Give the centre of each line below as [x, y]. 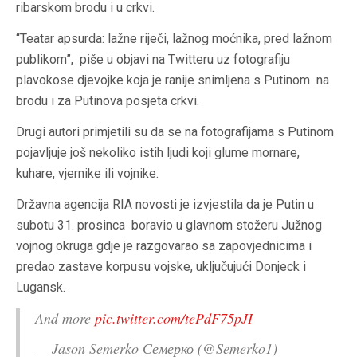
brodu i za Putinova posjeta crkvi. [109, 101]
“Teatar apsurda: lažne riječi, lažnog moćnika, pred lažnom [174, 39]
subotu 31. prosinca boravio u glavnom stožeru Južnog [169, 226]
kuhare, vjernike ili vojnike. [87, 174]
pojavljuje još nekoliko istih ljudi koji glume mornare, [158, 153]
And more [65, 318]
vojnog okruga [55, 246]
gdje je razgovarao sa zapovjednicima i [202, 246]
